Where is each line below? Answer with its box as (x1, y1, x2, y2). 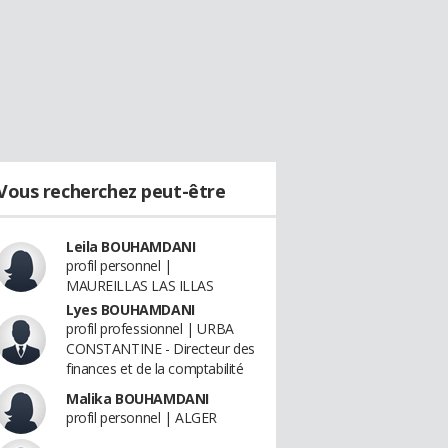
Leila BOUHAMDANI (66, 237, 196, 256)
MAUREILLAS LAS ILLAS (66, 276, 214, 295)
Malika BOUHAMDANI (66, 389, 209, 408)
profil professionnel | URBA (66, 319, 234, 338)
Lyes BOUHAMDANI (66, 300, 195, 319)
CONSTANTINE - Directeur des (66, 339, 255, 358)
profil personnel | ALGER (66, 408, 217, 427)
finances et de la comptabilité (66, 359, 244, 378)
